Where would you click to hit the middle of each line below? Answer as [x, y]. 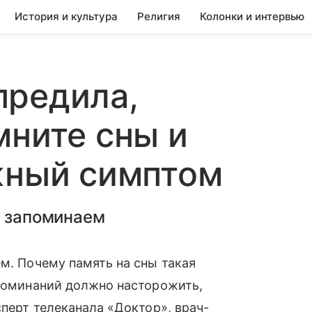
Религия [159, 16]
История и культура [66, 16]
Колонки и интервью [252, 16]
